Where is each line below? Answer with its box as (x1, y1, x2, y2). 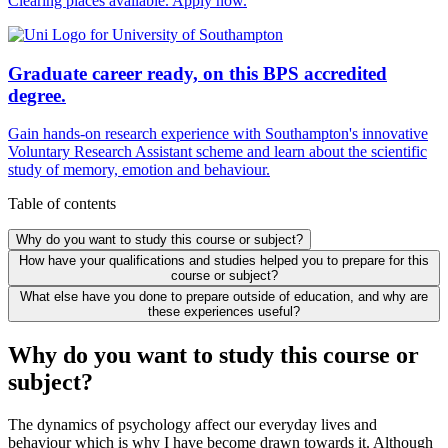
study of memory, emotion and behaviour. (8, 161, 270, 179)
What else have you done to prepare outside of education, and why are (20, 289, 428, 305)
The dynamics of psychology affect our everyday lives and (8, 416, 377, 434)
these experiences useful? (148, 304, 300, 320)
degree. (8, 84, 66, 106)
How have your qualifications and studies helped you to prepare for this (19, 253, 429, 269)
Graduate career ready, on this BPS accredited (8, 62, 387, 84)
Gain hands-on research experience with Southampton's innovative (8, 125, 428, 143)
